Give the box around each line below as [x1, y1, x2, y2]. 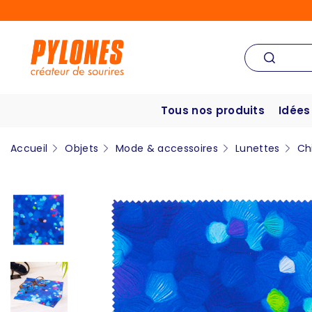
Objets [65, 141, 99, 156]
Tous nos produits [160, 103, 265, 118]
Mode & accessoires [116, 141, 218, 156]
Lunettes [235, 141, 280, 156]
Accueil [10, 141, 48, 156]
